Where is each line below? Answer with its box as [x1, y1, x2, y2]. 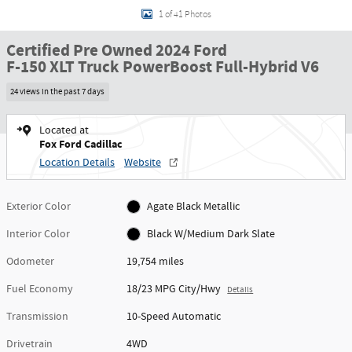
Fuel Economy [6, 281, 73, 296]
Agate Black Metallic [146, 199, 240, 214]
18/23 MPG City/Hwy [126, 281, 222, 296]
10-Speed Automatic [126, 309, 222, 324]
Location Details [39, 155, 115, 170]
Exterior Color [6, 199, 71, 214]
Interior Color [6, 226, 70, 241]
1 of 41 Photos [158, 9, 211, 20]
